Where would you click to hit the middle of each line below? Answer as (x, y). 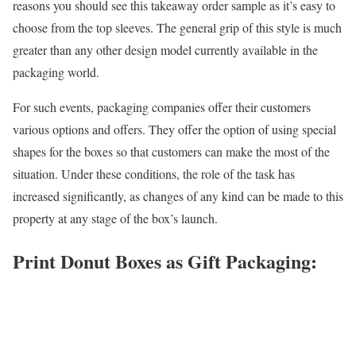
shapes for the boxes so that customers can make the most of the (171, 151)
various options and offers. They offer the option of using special (174, 129)
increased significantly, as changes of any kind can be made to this (178, 195)
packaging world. (56, 72)
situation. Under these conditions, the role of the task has (154, 173)
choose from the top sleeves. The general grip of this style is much (177, 27)
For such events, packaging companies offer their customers (162, 106)
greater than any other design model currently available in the (165, 49)
